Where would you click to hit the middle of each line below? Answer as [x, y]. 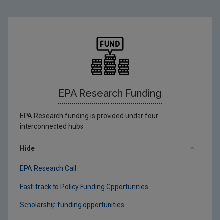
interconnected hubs [52, 126]
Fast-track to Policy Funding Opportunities [84, 186]
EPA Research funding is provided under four [89, 116]
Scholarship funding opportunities [72, 205]
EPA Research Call [48, 168]
